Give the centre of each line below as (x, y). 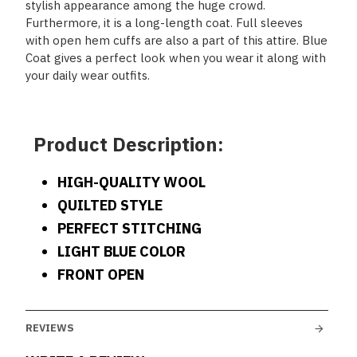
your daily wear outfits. (88, 75)
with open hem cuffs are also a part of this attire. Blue (177, 40)
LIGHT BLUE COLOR (122, 251)
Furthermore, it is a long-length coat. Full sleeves (164, 23)
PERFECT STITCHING (129, 228)
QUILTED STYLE (110, 205)
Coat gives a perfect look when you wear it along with (176, 58)
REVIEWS (50, 328)
